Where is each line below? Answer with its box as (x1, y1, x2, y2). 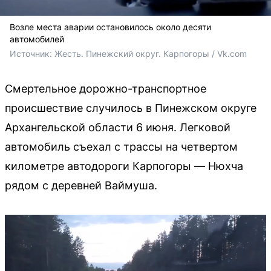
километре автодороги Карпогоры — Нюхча (5, 159, 243, 172)
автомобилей (10, 33, 64, 44)
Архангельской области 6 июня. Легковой (5, 120, 230, 134)
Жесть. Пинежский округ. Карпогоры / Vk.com (54, 48, 247, 59)
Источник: (10, 48, 54, 59)
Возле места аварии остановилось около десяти (10, 21, 211, 32)
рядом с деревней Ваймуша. (5, 178, 157, 192)
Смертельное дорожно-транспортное (5, 82, 206, 95)
